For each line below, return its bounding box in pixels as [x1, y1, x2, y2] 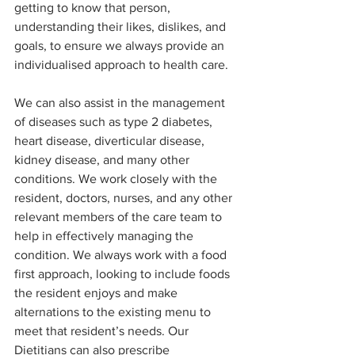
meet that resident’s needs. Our [14, 324, 192, 338]
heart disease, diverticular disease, [14, 134, 208, 148]
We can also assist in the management [14, 96, 228, 110]
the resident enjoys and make [14, 286, 181, 300]
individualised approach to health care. [14, 58, 231, 72]
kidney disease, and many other [14, 153, 193, 167]
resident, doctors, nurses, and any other [14, 191, 235, 205]
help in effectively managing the [14, 229, 197, 243]
